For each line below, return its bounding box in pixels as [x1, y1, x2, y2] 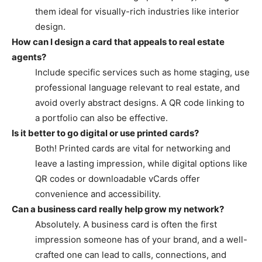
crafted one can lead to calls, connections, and [35, 249, 226, 260]
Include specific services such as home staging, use [35, 66, 250, 78]
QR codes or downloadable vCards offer [35, 173, 200, 184]
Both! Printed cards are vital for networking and [35, 142, 230, 154]
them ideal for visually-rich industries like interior [35, 5, 239, 17]
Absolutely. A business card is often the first [35, 218, 217, 230]
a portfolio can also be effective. [35, 112, 168, 123]
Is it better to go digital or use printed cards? [12, 127, 199, 139]
